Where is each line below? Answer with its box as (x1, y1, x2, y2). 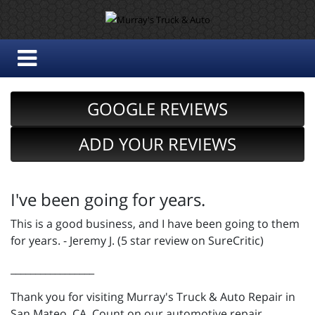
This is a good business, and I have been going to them (11, 216, 300, 232)
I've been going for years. (11, 188, 205, 212)
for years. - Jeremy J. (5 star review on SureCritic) (11, 233, 264, 249)
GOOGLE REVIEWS (87, 97, 228, 121)
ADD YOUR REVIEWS (79, 132, 236, 156)
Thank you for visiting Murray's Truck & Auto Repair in (11, 289, 295, 305)
